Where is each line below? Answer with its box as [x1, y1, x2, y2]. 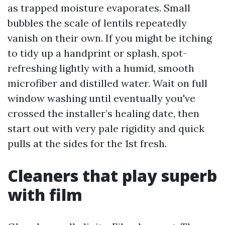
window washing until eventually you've [8, 92, 195, 104]
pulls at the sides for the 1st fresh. [8, 137, 167, 150]
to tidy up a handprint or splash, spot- [8, 47, 187, 59]
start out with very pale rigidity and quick [8, 122, 204, 135]
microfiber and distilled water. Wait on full [8, 77, 207, 89]
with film [8, 184, 82, 205]
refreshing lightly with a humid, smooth [8, 62, 194, 74]
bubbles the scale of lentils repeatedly [8, 17, 187, 29]
